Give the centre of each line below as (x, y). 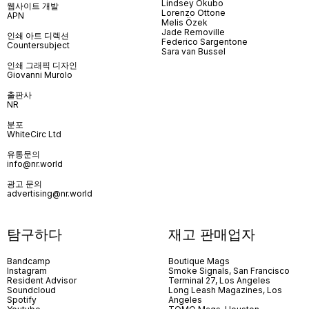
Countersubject (38, 45)
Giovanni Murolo (40, 74)
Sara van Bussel (193, 51)
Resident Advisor (42, 280)
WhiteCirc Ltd (34, 134)
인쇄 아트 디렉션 (38, 35)
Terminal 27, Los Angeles (219, 280)
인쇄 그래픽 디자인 (42, 65)
